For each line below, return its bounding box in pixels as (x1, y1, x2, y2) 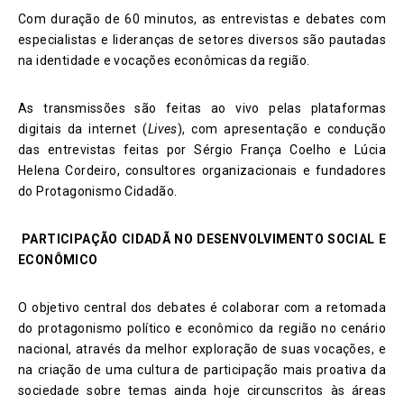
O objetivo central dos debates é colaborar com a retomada (18, 300, 386, 316)
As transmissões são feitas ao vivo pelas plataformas (18, 101, 386, 116)
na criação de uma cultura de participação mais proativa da (18, 363, 386, 378)
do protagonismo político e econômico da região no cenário (18, 321, 386, 336)
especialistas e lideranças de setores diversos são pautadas (18, 32, 386, 48)
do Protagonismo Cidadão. (18, 184, 178, 199)
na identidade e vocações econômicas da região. (18, 53, 310, 69)
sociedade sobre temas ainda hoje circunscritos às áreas (18, 383, 386, 399)
